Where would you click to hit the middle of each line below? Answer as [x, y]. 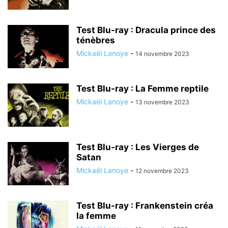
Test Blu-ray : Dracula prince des [146, 30]
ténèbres [96, 40]
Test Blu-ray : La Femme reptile [142, 89]
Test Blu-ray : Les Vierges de [138, 147]
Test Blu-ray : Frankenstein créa [145, 206]
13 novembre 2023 [162, 102]
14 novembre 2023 [162, 54]
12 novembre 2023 [162, 171]
